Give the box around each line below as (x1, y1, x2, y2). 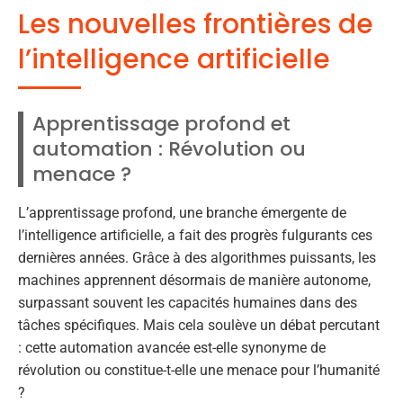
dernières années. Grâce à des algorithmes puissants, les (18, 249, 376, 267)
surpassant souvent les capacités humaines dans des (18, 294, 357, 312)
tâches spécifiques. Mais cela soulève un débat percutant (18, 317, 380, 335)
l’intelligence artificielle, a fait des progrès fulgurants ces (18, 227, 372, 245)
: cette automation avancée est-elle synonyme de (18, 339, 326, 357)
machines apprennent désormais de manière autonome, (18, 272, 371, 290)
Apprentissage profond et (32, 110, 291, 139)
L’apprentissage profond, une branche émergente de (18, 204, 346, 222)
